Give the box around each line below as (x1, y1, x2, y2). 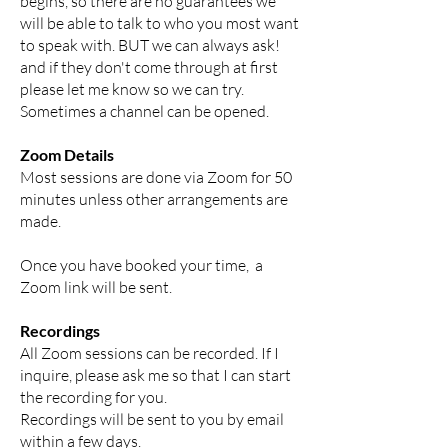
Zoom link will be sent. (20, 277, 172, 297)
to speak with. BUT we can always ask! (20, 35, 280, 55)
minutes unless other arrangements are (20, 189, 288, 209)
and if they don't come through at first (20, 57, 278, 77)
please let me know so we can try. (20, 79, 247, 99)
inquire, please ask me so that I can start (20, 365, 291, 385)
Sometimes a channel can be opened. (20, 101, 272, 121)
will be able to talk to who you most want (20, 13, 299, 33)
